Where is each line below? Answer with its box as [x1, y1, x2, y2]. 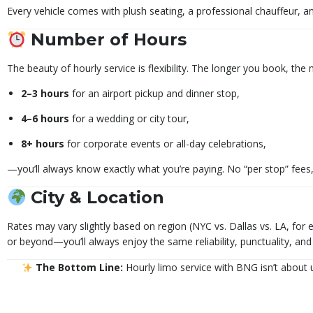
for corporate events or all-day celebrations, [64, 137, 266, 151]
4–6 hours [21, 112, 69, 126]
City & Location [31, 187, 165, 208]
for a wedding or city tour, [69, 112, 189, 126]
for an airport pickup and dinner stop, [69, 87, 240, 101]
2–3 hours [21, 87, 69, 101]
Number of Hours [31, 29, 187, 50]
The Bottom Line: [35, 261, 123, 275]
